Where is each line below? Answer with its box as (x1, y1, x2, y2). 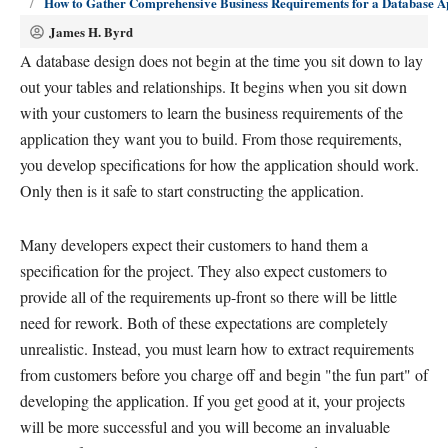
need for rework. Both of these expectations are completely (20, 312, 388, 333)
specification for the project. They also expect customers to (20, 260, 387, 281)
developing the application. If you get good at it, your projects (20, 390, 405, 411)
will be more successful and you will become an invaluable (20, 416, 390, 437)
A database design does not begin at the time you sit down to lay (20, 50, 423, 71)
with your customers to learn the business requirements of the (20, 102, 403, 123)
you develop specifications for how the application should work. (20, 154, 419, 175)
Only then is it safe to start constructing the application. (20, 180, 364, 201)
